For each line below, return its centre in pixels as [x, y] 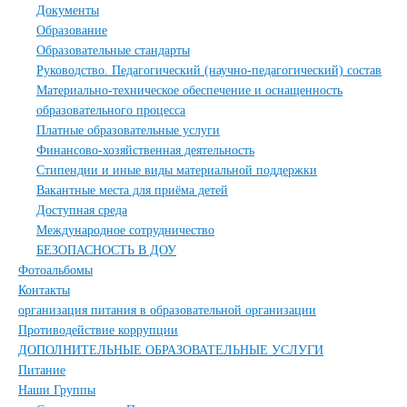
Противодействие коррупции [98, 330]
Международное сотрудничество [125, 230]
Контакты [44, 290]
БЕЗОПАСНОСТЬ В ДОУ [106, 250]
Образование [72, 30]
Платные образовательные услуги [128, 130]
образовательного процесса [111, 110]
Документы [68, 10]
